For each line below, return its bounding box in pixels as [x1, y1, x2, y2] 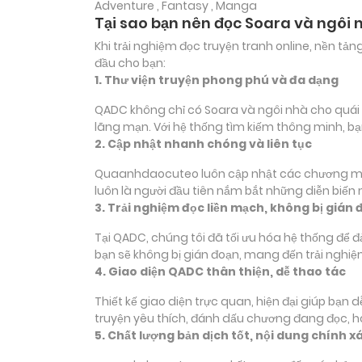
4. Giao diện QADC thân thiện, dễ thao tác [95, 263, 346, 280]
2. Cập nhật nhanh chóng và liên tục [95, 136, 312, 153]
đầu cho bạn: [95, 55, 166, 72]
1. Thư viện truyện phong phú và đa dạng [95, 72, 339, 89]
